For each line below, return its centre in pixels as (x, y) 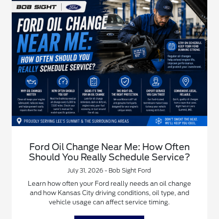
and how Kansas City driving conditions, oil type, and (109, 193)
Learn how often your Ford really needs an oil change (109, 183)
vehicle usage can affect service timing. (109, 202)
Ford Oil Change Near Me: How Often (109, 147)
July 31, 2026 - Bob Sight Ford (109, 170)
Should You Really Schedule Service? (109, 157)
